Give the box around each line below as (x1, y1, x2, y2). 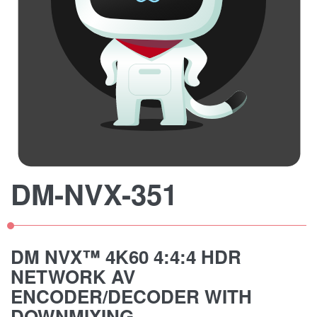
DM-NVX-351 (11, 173, 178, 214)
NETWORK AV (11, 263, 135, 289)
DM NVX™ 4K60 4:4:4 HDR (11, 243, 241, 270)
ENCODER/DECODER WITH (11, 283, 252, 309)
